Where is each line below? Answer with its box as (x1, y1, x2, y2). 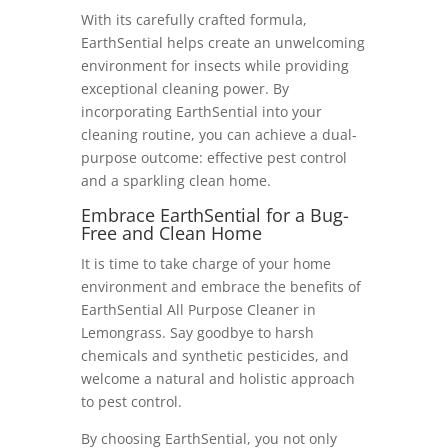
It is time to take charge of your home (80, 254, 331, 274)
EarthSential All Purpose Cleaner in (80, 300, 316, 320)
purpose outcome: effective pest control (80, 148, 347, 168)
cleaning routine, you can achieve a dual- (80, 125, 357, 145)
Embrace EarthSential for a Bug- (80, 203, 349, 228)
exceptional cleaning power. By (80, 79, 289, 99)
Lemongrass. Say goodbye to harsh (80, 323, 314, 343)
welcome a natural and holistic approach (80, 369, 355, 389)
